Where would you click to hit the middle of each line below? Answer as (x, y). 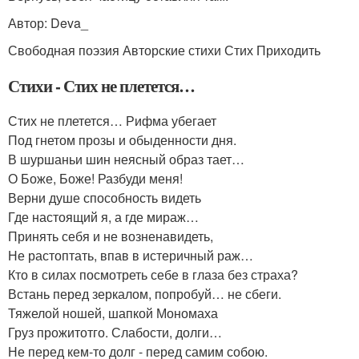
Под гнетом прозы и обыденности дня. (122, 140)
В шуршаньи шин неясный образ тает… (126, 159)
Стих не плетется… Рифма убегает (112, 121)
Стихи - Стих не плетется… (101, 86)
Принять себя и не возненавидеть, (111, 236)
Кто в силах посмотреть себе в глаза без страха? (153, 274)
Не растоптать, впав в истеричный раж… (131, 255)
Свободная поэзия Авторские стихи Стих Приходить (164, 50)
